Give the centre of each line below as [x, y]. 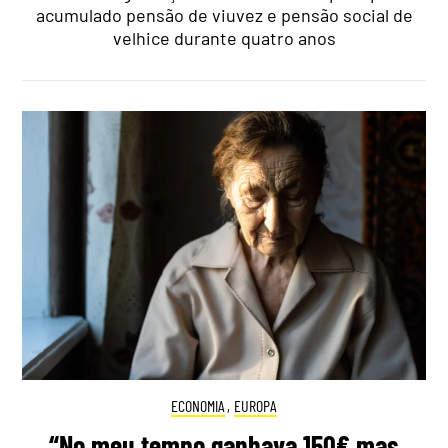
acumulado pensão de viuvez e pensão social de [224, 15]
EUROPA [256, 406]
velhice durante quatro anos [224, 38]
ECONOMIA [197, 406]
